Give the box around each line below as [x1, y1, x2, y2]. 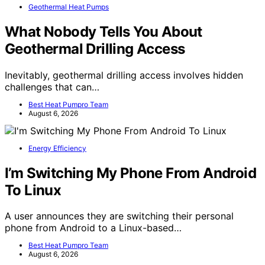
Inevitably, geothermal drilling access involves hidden [5, 69, 243, 81]
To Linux [5, 181, 62, 199]
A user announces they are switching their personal [5, 210, 234, 222]
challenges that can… [5, 80, 99, 93]
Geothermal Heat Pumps [28, 2, 109, 11]
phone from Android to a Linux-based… [5, 222, 182, 234]
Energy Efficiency [28, 143, 86, 153]
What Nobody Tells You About [5, 22, 202, 40]
